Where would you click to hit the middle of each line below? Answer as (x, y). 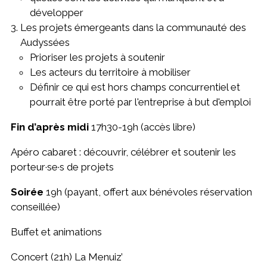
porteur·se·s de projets (62, 167)
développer (56, 12)
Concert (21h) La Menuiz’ (66, 257)
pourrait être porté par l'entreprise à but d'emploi (140, 102)
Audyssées (45, 42)
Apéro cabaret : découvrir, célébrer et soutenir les (123, 152)
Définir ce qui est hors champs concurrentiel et (135, 87)
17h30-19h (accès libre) (143, 127)
